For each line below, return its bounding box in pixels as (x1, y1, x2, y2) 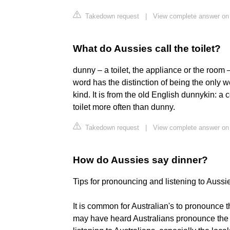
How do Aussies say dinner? (73, 155, 208, 166)
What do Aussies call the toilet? (73, 43, 221, 54)
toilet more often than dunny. (73, 103, 175, 112)
